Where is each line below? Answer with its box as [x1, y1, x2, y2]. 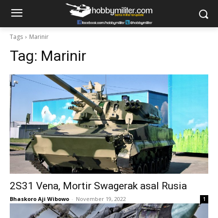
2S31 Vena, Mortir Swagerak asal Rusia [10, 180, 187, 192]
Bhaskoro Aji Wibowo [10, 195, 69, 202]
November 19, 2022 [76, 195, 126, 202]
